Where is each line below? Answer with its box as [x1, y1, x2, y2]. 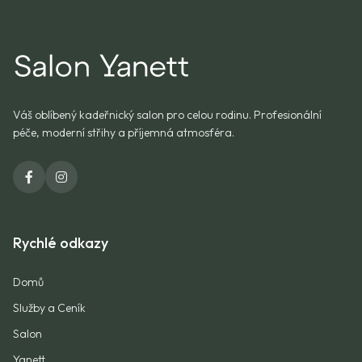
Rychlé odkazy [13, 234, 108, 252]
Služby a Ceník [13, 301, 86, 315]
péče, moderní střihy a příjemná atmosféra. [13, 125, 234, 140]
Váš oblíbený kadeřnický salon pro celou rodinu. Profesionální [13, 107, 322, 122]
